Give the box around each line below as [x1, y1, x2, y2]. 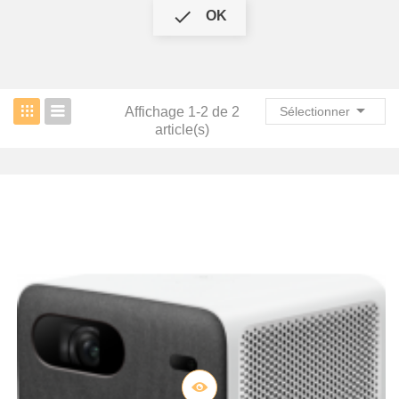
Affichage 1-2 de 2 [124, 104, 240, 119]
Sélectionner [280, 104, 350, 118]
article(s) [154, 122, 209, 137]
